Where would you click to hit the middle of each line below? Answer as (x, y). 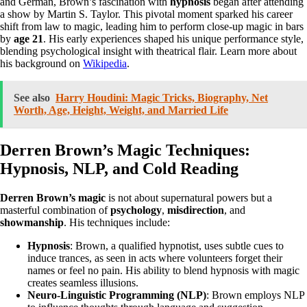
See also (32, 98)
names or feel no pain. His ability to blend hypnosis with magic (163, 270)
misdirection (196, 210)
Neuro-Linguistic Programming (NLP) (117, 295)
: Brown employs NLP (255, 295)
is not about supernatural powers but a (189, 197)
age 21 (28, 39)
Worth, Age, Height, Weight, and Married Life (121, 110)
